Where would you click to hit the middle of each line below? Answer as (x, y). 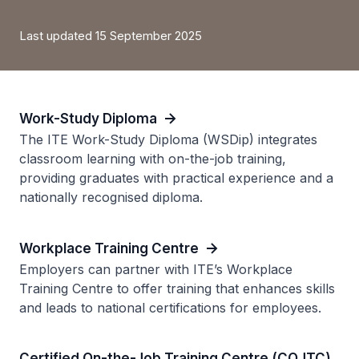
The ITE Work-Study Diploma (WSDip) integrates (168, 139)
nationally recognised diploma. (111, 197)
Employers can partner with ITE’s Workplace (156, 269)
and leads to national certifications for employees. (170, 308)
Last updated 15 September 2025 (111, 36)
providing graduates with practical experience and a (176, 178)
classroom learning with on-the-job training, (153, 159)
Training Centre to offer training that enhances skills (177, 288)
